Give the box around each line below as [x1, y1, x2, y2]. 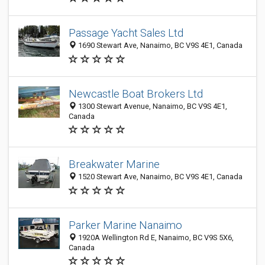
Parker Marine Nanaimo [69, 219, 182, 231]
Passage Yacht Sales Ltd [69, 27, 183, 40]
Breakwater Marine [69, 158, 160, 171]
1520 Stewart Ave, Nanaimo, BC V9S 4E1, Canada [76, 172, 243, 182]
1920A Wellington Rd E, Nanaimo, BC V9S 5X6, [76, 233, 234, 242]
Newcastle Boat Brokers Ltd [69, 88, 203, 100]
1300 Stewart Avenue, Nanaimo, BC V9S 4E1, [76, 102, 227, 111]
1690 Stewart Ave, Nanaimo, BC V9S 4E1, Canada [76, 41, 243, 50]
